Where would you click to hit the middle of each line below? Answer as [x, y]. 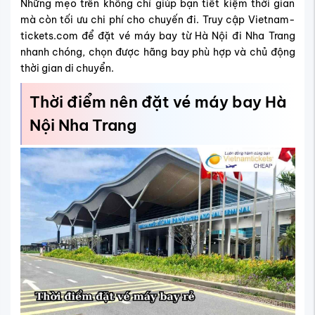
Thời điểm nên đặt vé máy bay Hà [158, 102]
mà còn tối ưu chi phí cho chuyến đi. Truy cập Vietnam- [157, 19]
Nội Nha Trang [83, 125]
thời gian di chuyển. [67, 68]
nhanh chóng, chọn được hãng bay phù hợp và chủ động [157, 52]
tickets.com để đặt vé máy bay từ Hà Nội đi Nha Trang [157, 36]
